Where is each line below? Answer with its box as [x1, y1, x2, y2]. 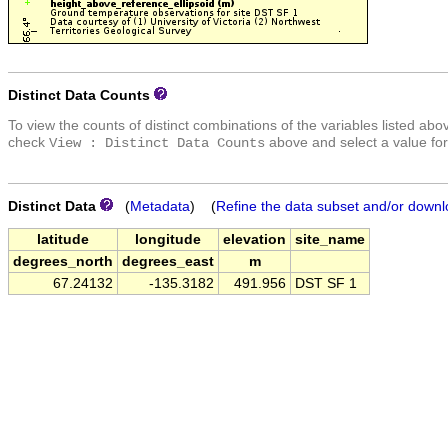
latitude [37, 232, 89, 248]
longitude [135, 232, 201, 248]
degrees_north [13, 254, 113, 270]
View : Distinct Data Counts [49, 136, 265, 152]
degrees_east [122, 254, 214, 270]
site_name [295, 232, 365, 248]
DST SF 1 [295, 276, 357, 292]
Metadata [130, 198, 190, 214]
